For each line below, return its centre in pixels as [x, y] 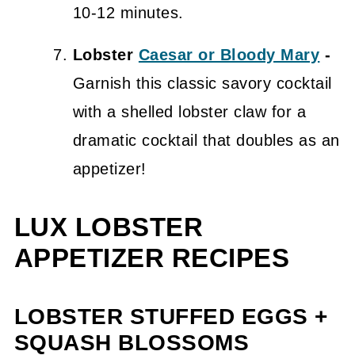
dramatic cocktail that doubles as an [206, 140]
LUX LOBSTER [109, 227]
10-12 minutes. [128, 12]
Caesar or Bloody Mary [229, 54]
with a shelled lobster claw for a [189, 111]
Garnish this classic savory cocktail [202, 83]
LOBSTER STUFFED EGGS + [171, 316]
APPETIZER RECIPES [152, 258]
